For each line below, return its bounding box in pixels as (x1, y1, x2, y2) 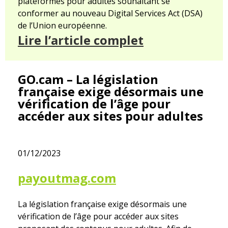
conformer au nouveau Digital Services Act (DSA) (18, 8, 203, 19)
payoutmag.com (18, 169, 116, 187)
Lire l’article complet (18, 32, 144, 49)
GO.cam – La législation (18, 71, 158, 88)
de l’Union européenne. (18, 20, 107, 32)
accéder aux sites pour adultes (18, 107, 203, 125)
